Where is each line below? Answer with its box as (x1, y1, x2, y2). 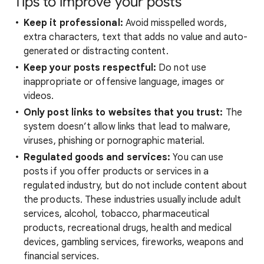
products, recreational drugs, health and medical (24, 222, 232, 234)
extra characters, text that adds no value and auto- (24, 31, 248, 43)
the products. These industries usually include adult (24, 194, 242, 206)
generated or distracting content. (24, 45, 169, 57)
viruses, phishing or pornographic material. (24, 135, 205, 147)
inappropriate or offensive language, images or (24, 76, 225, 88)
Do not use (156, 62, 207, 74)
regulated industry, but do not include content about (24, 180, 247, 192)
